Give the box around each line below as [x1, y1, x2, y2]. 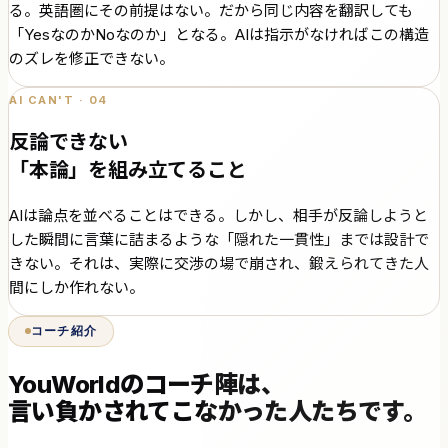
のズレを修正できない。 [9, 48, 174, 68]
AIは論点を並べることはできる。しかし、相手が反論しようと [9, 205, 428, 225]
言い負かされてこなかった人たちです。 [8, 397, 427, 427]
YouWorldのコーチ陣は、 [8, 370, 284, 400]
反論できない [9, 129, 128, 154]
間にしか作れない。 [9, 277, 144, 297]
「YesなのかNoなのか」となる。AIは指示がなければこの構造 [9, 24, 429, 44]
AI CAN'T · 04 [9, 92, 109, 107]
